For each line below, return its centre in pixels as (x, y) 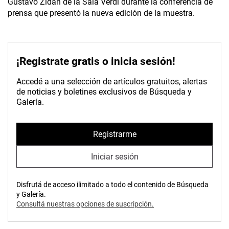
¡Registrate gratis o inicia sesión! (96, 62)
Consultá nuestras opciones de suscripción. (85, 204)
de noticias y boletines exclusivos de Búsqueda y (104, 92)
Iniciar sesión (114, 156)
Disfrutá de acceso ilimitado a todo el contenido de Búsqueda (112, 185)
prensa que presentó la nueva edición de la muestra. (101, 13)
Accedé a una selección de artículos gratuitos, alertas (112, 82)
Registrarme (114, 134)
